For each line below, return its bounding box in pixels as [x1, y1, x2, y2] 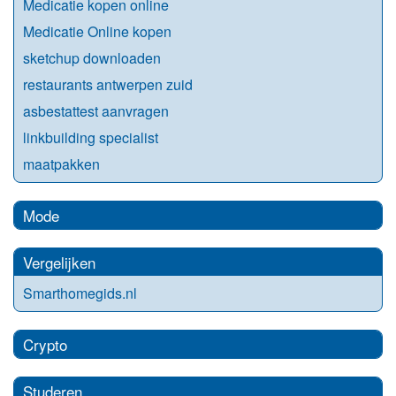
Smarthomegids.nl [23, 283, 137, 304]
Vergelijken [23, 251, 95, 274]
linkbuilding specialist [23, 127, 158, 148]
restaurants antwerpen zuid [23, 74, 193, 95]
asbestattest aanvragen [23, 101, 169, 122]
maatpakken [23, 154, 100, 175]
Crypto [23, 333, 67, 356]
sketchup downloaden [23, 48, 161, 69]
